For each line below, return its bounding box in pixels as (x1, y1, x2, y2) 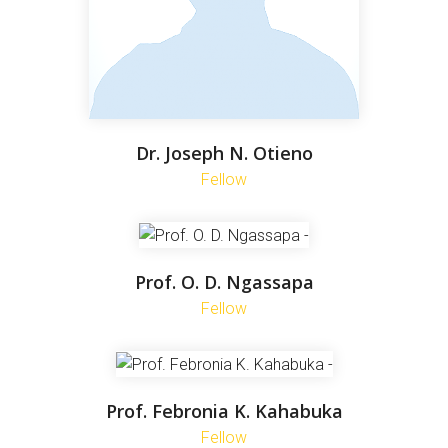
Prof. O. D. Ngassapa (134, 269, 314, 294)
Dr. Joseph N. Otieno (135, 140, 313, 165)
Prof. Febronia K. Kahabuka (105, 399, 343, 424)
